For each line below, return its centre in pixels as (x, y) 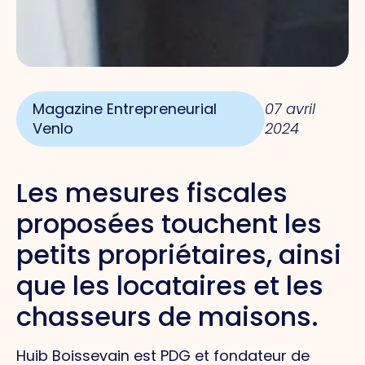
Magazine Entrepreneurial (125, 108)
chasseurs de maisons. (167, 316)
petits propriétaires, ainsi (179, 254)
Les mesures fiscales (152, 192)
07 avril (290, 108)
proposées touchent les (169, 223)
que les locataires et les (170, 285)
